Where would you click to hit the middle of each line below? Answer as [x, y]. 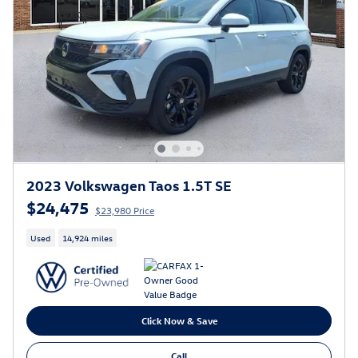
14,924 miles [87, 238]
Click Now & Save [179, 321]
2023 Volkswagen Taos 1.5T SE [129, 185]
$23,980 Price [125, 210]
